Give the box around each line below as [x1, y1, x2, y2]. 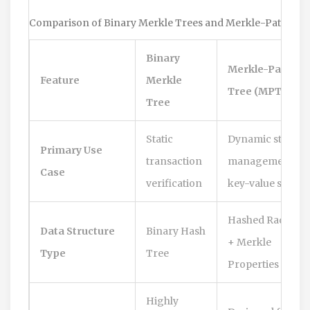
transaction [146, 154, 202, 167]
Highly [146, 294, 179, 307]
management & [228, 154, 303, 167]
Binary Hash [146, 224, 206, 237]
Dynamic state [228, 132, 296, 145]
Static [146, 132, 173, 145]
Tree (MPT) [228, 84, 286, 98]
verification [146, 176, 202, 190]
